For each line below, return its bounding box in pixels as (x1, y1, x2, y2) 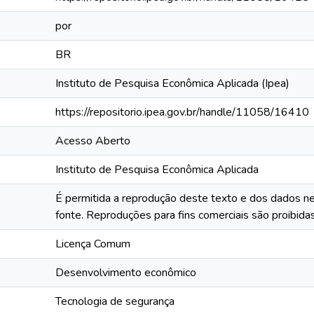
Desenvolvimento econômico (55, 265, 196, 280)
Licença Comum (55, 236, 130, 252)
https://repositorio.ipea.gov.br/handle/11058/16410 (55, 104, 309, 120)
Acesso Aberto (55, 133, 130, 149)
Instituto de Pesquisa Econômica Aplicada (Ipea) (55, 76, 289, 91)
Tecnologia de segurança (55, 294, 175, 309)
